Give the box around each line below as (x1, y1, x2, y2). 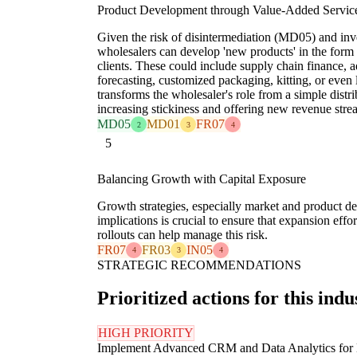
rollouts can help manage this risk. (97, 227, 268, 241)
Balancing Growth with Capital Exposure (97, 171, 306, 186)
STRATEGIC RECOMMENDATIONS (97, 257, 301, 272)
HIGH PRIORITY (98, 326, 194, 340)
